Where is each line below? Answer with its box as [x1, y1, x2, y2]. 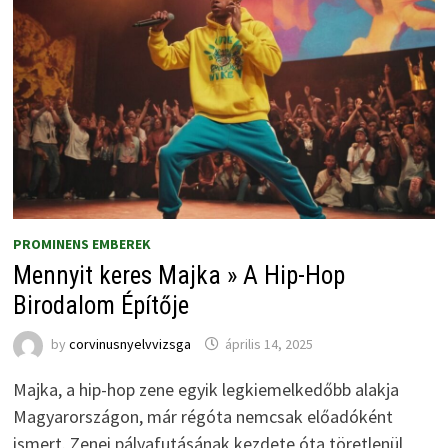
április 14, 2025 [224, 335, 313, 354]
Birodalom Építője [12, 290, 189, 320]
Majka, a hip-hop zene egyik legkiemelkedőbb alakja [12, 377, 399, 401]
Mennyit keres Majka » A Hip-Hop [12, 260, 345, 290]
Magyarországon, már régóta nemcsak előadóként [12, 404, 393, 428]
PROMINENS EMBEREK [12, 234, 151, 253]
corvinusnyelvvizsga [68, 335, 191, 354]
